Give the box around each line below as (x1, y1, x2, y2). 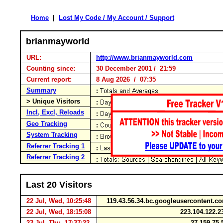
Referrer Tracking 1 (26, 142, 85, 150)
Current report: (22, 76, 76, 83)
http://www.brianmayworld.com (96, 54, 193, 61)
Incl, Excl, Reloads (26, 109, 84, 116)
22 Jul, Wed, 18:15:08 (22, 208, 95, 216)
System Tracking (26, 131, 78, 138)
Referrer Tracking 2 (26, 153, 85, 161)
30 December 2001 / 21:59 (92, 65, 176, 72)
